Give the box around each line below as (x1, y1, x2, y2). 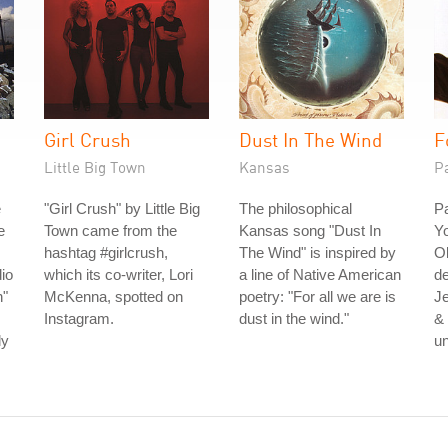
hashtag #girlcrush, (44, 244, 168, 261)
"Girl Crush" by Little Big (44, 200, 200, 217)
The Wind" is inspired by (239, 244, 396, 261)
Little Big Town (44, 158, 146, 176)
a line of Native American (239, 266, 401, 283)
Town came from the (44, 222, 177, 239)
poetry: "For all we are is (239, 288, 396, 305)
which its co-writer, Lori (44, 266, 193, 283)
